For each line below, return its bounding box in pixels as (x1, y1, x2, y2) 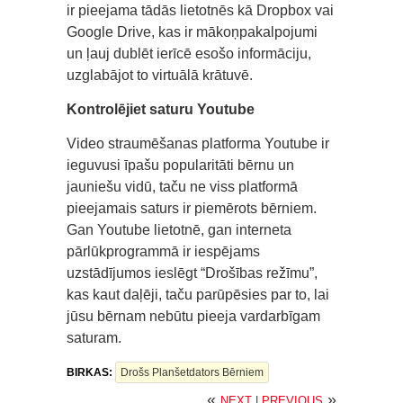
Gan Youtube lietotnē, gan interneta (67, 222, 291, 238)
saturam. (67, 330, 121, 346)
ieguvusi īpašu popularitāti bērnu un (67, 157, 294, 174)
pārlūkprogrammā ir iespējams (67, 244, 260, 260)
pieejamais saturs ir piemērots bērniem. (67, 201, 317, 217)
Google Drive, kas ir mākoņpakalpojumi (67, 24, 318, 40)
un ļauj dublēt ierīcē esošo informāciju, (67, 46, 311, 62)
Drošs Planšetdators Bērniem (121, 366, 264, 380)
